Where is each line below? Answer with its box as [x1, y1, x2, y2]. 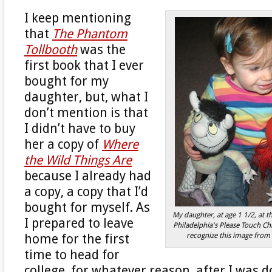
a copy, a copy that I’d [24, 184, 148, 199]
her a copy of [24, 137, 102, 152]
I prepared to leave [24, 216, 134, 231]
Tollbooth [24, 42, 77, 57]
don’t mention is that [24, 105, 148, 120]
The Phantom [52, 26, 127, 41]
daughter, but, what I [24, 89, 148, 104]
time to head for [24, 247, 120, 262]
